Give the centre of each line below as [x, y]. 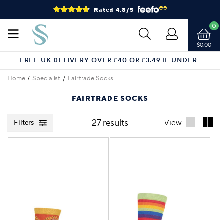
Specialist [46, 78]
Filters [24, 123]
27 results [110, 123]
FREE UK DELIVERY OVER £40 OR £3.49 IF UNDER [109, 61]
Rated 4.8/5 [114, 10]
